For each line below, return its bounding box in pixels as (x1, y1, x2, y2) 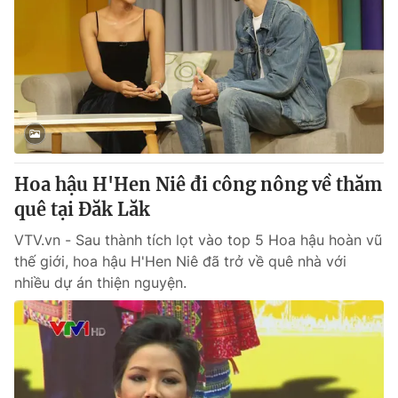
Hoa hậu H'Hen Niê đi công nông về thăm (14, 173, 382, 195)
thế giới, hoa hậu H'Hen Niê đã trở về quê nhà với (14, 252, 346, 270)
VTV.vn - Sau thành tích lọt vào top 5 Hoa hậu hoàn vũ (14, 231, 382, 249)
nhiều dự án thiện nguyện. (14, 274, 187, 291)
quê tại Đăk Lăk (14, 198, 150, 220)
